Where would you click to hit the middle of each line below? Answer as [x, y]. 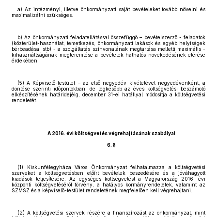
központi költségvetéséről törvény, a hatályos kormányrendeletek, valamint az [108, 185]
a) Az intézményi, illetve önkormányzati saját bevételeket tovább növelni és [111, 9]
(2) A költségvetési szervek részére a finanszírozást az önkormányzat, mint [111, 213]
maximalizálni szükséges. [42, 15]
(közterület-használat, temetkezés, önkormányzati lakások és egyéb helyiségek [108, 43]
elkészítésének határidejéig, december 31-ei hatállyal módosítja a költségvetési [108, 94]
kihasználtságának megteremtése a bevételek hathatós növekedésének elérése [108, 55]
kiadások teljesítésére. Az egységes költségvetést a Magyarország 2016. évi [108, 179]
